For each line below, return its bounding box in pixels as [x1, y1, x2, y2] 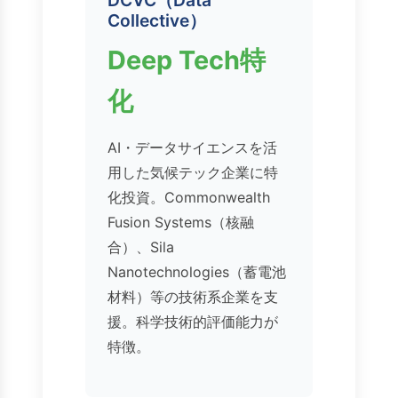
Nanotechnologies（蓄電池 [107, 263, 286, 282]
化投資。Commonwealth [107, 188, 270, 207]
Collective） [107, 10, 206, 32]
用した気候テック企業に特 [107, 163, 278, 182]
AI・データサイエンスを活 [107, 139, 277, 157]
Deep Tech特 [107, 44, 266, 76]
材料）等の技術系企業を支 [107, 288, 278, 306]
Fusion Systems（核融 [107, 213, 254, 232]
